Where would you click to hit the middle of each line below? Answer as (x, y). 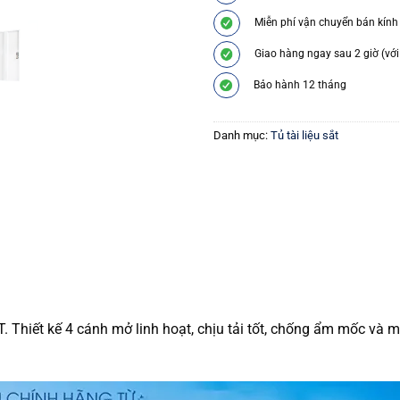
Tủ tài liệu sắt (304, 136)
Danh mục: (242, 136)
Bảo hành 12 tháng (300, 85)
